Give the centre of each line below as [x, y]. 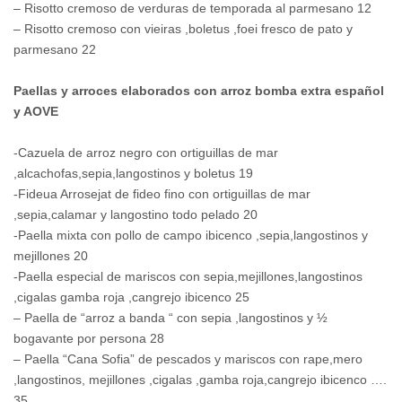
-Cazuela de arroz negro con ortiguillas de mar [146, 153]
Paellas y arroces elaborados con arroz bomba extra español [199, 91]
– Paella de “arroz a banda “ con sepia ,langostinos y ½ [170, 318]
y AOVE [36, 112]
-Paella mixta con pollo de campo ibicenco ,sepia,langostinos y [191, 236]
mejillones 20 [51, 256]
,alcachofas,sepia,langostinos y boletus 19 [133, 174]
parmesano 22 [55, 50]
